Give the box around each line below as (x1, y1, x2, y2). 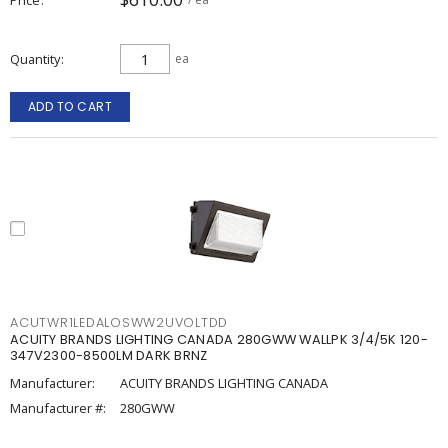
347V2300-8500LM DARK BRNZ (10, 347, 208, 364)
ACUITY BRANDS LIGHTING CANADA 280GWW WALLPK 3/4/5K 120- (10, 331, 428, 348)
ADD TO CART (27, 98, 113, 115)
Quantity (10, 50, 60, 68)
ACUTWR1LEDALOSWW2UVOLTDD (10, 314, 228, 331)
